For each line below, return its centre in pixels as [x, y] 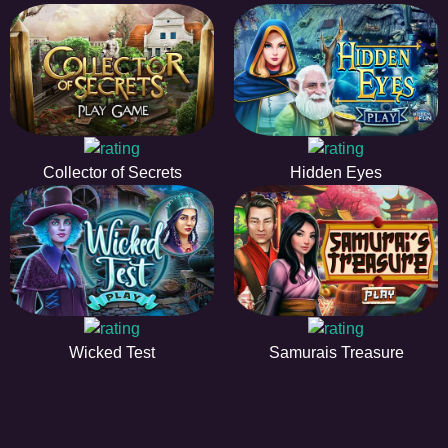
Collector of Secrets [112, 172]
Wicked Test [112, 353]
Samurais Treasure [336, 353]
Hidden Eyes [336, 172]
